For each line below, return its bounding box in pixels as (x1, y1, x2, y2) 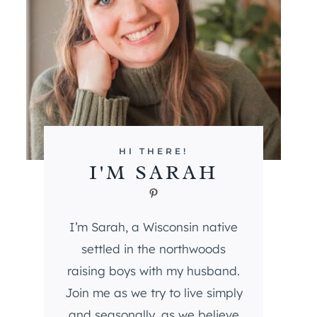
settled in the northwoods (81, 241, 226, 257)
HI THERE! (119, 146, 188, 157)
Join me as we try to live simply (64, 285, 243, 301)
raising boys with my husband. (67, 263, 240, 279)
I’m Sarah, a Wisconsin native (69, 219, 238, 235)
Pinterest (147, 185, 195, 200)
